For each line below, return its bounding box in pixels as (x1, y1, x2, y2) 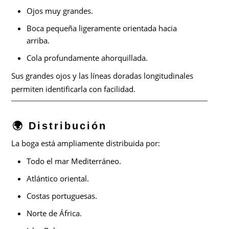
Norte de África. (27, 208, 82, 219)
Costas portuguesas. (27, 191, 98, 201)
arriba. (27, 35, 50, 46)
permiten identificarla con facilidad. (11, 84, 136, 95)
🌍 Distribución (12, 120, 107, 132)
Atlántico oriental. (27, 173, 89, 184)
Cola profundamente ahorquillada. (27, 53, 148, 63)
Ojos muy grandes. (27, 6, 94, 16)
